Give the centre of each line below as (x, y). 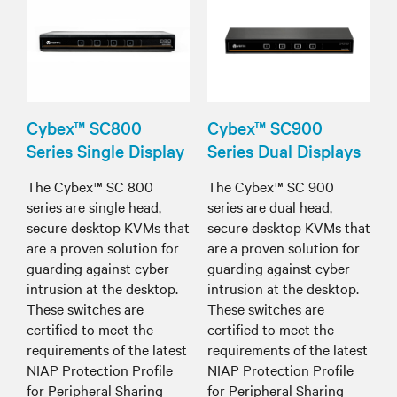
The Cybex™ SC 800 (90, 186)
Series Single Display (105, 150)
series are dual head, (270, 206)
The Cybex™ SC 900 (271, 186)
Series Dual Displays (284, 150)
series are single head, (94, 206)
